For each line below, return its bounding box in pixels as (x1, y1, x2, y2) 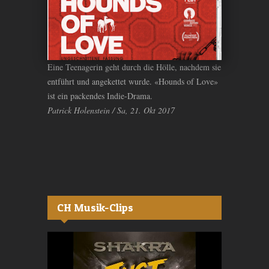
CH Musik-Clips (57, 201, 133, 214)
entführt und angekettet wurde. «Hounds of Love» (47, 75, 218, 87)
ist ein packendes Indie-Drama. (47, 89, 153, 101)
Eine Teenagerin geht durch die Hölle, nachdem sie (47, 61, 221, 73)
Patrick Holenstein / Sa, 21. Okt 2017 (47, 104, 175, 116)
